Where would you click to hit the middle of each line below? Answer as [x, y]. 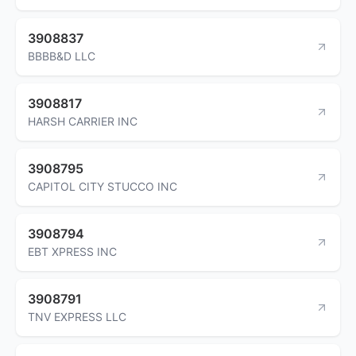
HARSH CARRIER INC [83, 121]
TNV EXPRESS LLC [77, 316]
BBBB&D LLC [62, 56]
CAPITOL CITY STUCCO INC [103, 186]
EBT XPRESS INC [72, 251]
